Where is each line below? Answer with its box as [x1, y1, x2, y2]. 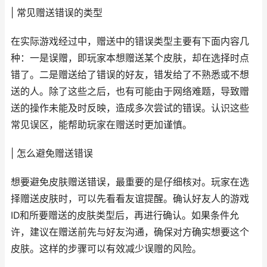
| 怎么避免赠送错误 [11, 148, 93, 159]
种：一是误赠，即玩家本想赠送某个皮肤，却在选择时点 [11, 52, 249, 64]
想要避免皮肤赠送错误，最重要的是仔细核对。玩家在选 [11, 176, 249, 188]
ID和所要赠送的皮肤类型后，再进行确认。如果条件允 [11, 210, 239, 221]
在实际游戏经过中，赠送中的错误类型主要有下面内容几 [11, 36, 249, 47]
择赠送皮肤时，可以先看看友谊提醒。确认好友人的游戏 [11, 193, 249, 204]
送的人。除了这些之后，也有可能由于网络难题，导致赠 [11, 86, 249, 97]
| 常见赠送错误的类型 [11, 7, 103, 18]
